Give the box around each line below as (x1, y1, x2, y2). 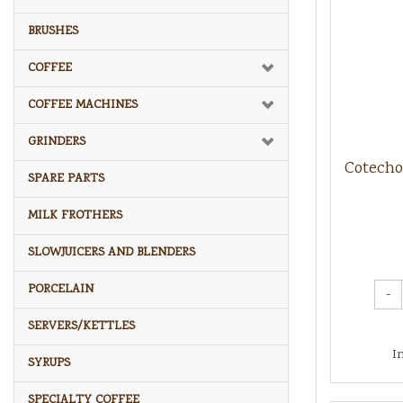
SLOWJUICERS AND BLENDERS (28, 243, 195, 262)
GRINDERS (28, 132, 85, 151)
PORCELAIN (28, 280, 94, 299)
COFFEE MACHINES (28, 95, 138, 114)
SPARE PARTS (28, 169, 104, 188)
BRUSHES (28, 22, 78, 40)
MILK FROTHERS (28, 206, 122, 225)
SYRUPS (28, 354, 70, 372)
